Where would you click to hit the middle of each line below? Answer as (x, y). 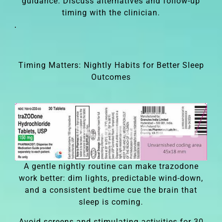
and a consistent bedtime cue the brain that (111, 190)
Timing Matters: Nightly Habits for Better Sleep (111, 65)
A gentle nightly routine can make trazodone (111, 166)
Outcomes (111, 77)
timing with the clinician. (111, 12)
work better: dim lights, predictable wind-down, (111, 178)
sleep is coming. (111, 202)
